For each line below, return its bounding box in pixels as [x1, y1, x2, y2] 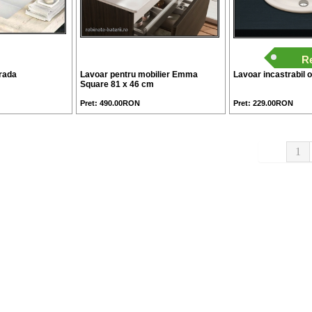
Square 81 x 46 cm [80, 79, 154, 89]
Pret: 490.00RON [80, 99, 140, 107]
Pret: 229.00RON [233, 99, 293, 107]
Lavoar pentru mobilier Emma [80, 70, 198, 79]
